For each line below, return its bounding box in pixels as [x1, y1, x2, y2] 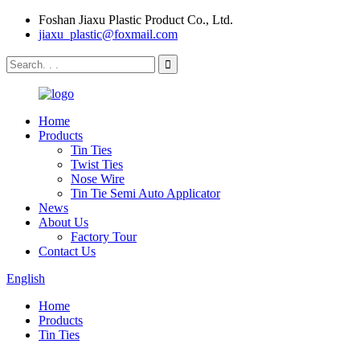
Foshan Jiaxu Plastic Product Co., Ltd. [39, 13, 233, 27]
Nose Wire [71, 172, 125, 186]
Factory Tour [71, 230, 137, 243]
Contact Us [39, 244, 96, 258]
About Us [39, 215, 88, 229]
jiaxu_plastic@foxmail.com [39, 27, 178, 41]
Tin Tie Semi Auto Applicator [71, 186, 220, 200]
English [6, 272, 45, 285]
